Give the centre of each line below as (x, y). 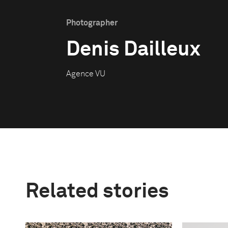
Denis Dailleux (133, 50)
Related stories (97, 192)
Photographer (92, 23)
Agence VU (86, 74)
